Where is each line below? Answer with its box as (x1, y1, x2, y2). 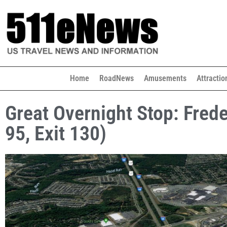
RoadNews (99, 73, 134, 83)
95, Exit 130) (5, 122, 106, 145)
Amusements (143, 73, 186, 83)
